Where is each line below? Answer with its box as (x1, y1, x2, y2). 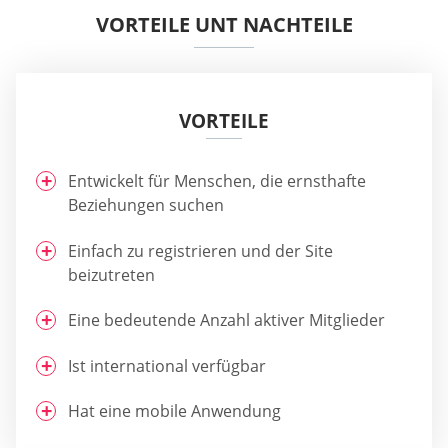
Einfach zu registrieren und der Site (68, 239, 333, 262)
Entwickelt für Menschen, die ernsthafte (68, 170, 366, 193)
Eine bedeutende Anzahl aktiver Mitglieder (68, 309, 385, 332)
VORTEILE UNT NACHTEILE (95, 11, 353, 39)
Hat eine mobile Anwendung (68, 399, 281, 422)
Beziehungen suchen (68, 194, 224, 217)
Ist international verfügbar (68, 354, 266, 377)
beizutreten (68, 263, 155, 286)
